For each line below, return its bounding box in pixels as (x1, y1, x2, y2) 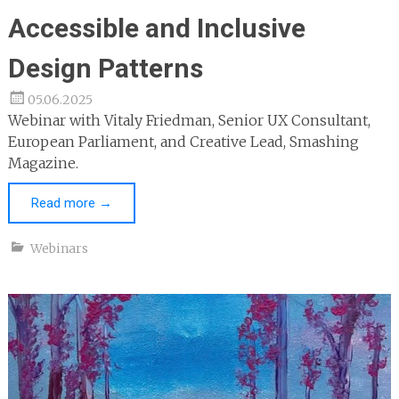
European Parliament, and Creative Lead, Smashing (7, 132, 359, 151)
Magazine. (7, 153, 78, 172)
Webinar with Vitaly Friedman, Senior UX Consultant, (7, 110, 370, 129)
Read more (30, 194, 99, 211)
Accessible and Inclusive (7, 12, 305, 44)
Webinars (29, 240, 88, 256)
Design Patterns (7, 52, 203, 84)
